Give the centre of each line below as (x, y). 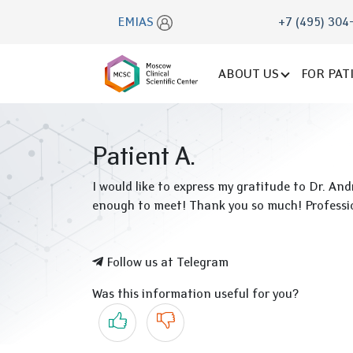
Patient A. (144, 156)
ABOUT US (249, 73)
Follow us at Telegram (166, 262)
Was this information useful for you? (195, 294)
